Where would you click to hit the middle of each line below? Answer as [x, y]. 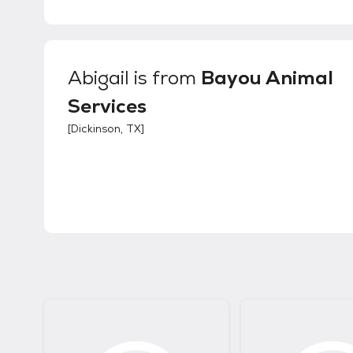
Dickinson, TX [106, 129]
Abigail [98, 78]
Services [107, 106]
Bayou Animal [267, 78]
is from [165, 78]
